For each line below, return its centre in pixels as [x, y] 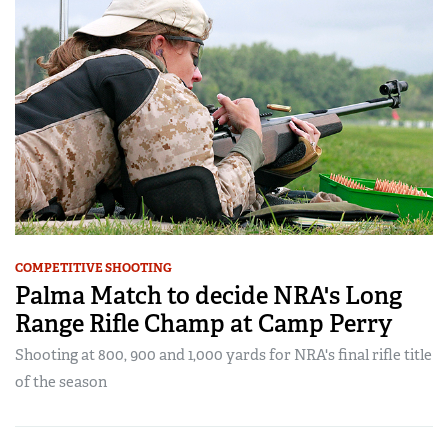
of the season [61, 382]
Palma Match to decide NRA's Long [208, 296]
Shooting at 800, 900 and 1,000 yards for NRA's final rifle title [223, 355]
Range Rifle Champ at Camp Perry [203, 324]
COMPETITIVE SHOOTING [93, 268]
